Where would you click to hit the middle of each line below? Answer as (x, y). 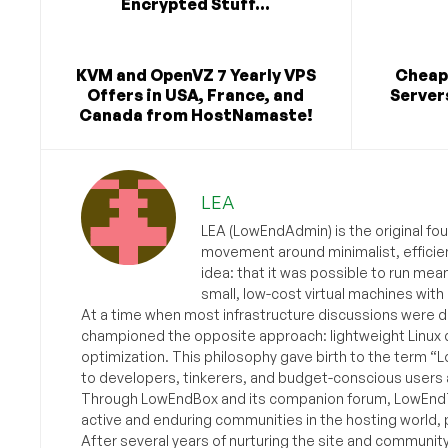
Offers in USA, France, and (196, 95)
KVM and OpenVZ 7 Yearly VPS (195, 75)
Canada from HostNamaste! (195, 115)
